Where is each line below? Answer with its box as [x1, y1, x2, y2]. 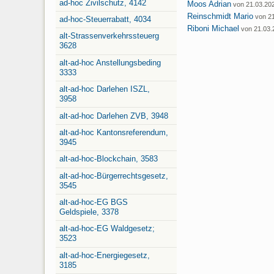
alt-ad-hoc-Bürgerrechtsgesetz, [59, 171, 168, 180]
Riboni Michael [187, 24, 240, 34]
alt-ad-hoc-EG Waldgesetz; [59, 224, 155, 234]
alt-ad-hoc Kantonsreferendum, [59, 127, 168, 137]
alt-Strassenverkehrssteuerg [59, 31, 159, 41]
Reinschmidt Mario [187, 12, 254, 21]
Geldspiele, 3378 [59, 207, 119, 217]
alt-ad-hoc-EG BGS [59, 198, 128, 207]
